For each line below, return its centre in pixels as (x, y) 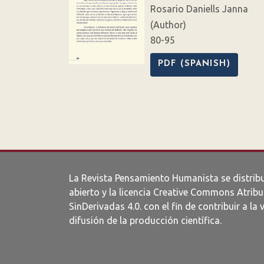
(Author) (168, 25)
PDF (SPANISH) (194, 64)
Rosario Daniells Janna (199, 9)
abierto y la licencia (111, 192)
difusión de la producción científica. (145, 221)
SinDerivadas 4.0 (104, 207)
